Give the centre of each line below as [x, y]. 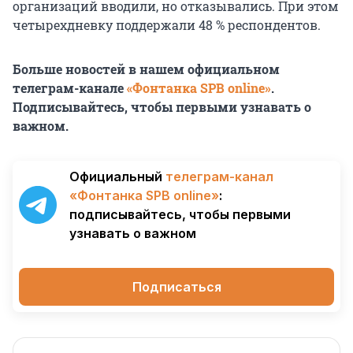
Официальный [117, 177]
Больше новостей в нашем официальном [146, 69]
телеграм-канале [70, 88]
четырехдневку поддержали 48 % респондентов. [167, 25]
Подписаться [176, 287]
